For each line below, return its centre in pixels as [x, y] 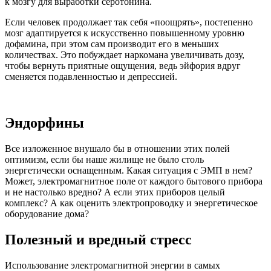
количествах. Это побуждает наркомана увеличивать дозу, [125, 55]
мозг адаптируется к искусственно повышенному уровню [125, 33]
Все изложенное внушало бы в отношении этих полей [117, 149]
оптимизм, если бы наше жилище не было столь [104, 160]
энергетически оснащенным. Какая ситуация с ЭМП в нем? [129, 171]
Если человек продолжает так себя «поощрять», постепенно [129, 22]
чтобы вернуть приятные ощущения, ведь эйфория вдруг [123, 66]
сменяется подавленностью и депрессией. [91, 77]
